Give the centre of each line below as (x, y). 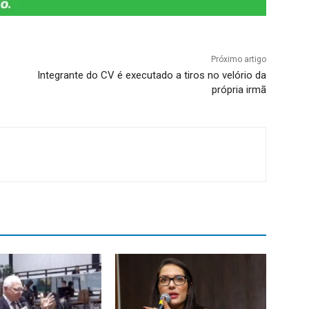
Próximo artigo (238, 59)
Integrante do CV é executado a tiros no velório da (151, 75)
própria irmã (239, 89)
